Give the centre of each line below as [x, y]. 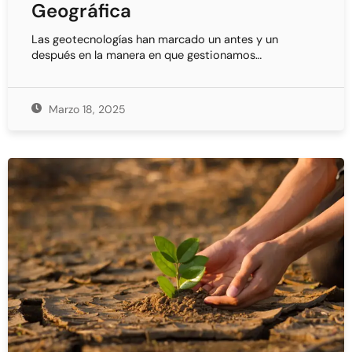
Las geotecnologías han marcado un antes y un [155, 40]
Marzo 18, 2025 [85, 110]
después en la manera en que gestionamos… [147, 56]
